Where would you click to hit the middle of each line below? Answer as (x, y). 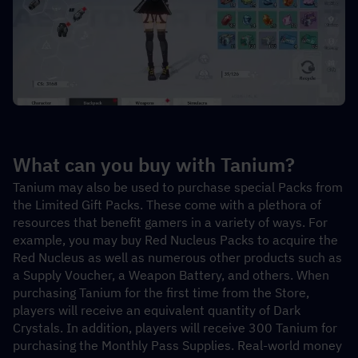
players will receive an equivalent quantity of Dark (157, 310)
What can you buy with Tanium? (154, 164)
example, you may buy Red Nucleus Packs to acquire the (175, 239)
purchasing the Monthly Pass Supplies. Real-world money (177, 345)
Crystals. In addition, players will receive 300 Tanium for (175, 327)
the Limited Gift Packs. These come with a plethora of (167, 204)
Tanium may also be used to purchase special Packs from (178, 187)
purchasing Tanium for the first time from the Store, (161, 292)
